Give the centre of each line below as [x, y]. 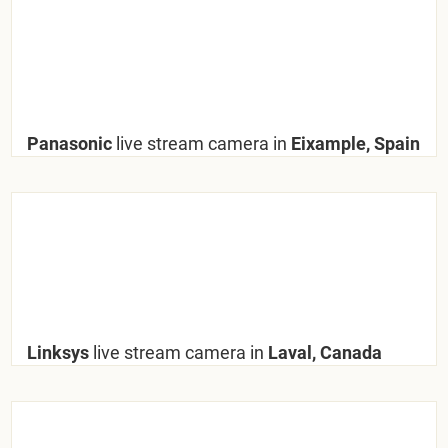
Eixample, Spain [354, 143]
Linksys [60, 352]
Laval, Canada [323, 352]
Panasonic [72, 143]
